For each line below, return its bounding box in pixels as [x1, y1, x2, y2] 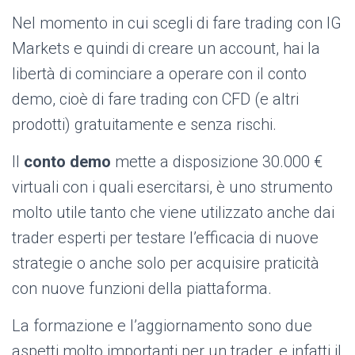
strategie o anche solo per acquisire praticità [12, 254, 319, 273]
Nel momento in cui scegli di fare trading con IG [12, 13, 342, 33]
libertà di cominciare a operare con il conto [12, 64, 307, 84]
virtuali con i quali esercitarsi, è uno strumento [12, 177, 333, 197]
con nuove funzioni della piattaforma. [12, 279, 272, 299]
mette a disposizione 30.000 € [111, 152, 323, 172]
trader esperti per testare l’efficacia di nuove [12, 228, 319, 248]
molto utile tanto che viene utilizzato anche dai [12, 203, 334, 223]
